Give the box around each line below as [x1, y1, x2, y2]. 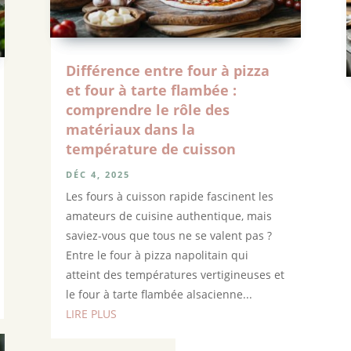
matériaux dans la [65, 120, 195, 139]
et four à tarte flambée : [65, 81, 237, 100]
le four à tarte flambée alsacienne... [65, 287, 252, 302]
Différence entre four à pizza [65, 61, 270, 81]
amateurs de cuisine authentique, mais [65, 208, 272, 224]
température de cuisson [65, 139, 236, 159]
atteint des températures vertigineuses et [65, 267, 284, 283]
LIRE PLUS [65, 306, 117, 322]
